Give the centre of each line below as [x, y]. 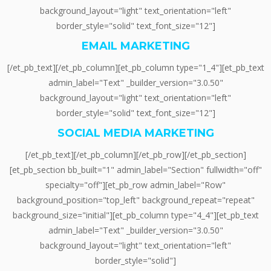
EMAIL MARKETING [135, 46]
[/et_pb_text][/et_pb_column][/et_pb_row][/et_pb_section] [135, 154]
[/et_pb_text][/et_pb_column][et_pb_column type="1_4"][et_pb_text [135, 67]
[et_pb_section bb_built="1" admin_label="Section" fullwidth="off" [135, 169]
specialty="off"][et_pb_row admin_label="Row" [135, 184]
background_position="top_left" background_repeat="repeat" [135, 200]
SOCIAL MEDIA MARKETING [135, 133]
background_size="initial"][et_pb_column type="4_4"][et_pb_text [135, 215]
